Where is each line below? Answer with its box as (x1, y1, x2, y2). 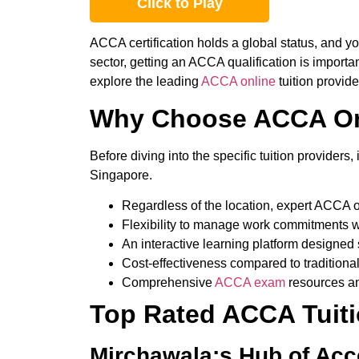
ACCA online (201, 75, 276, 89)
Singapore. (90, 167, 155, 182)
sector (90, 55, 123, 70)
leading (153, 75, 201, 89)
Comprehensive (122, 276, 212, 290)
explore (90, 75, 135, 89)
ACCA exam (212, 276, 285, 290)
